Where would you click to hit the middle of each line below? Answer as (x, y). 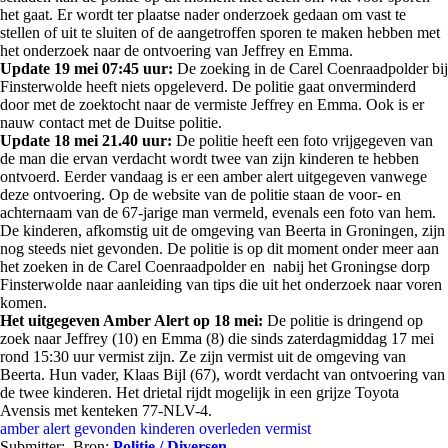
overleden (230, 428)
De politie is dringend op (345, 320)
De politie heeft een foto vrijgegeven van (302, 140)
